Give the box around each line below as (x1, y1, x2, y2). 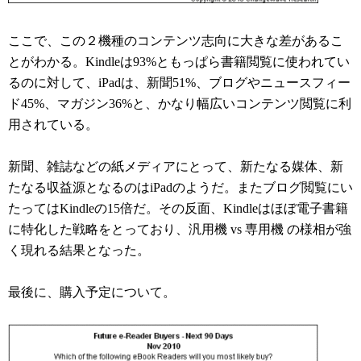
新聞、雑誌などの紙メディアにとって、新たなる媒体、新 (8, 160, 343, 174)
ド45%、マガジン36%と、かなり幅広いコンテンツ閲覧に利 (8, 97, 351, 111)
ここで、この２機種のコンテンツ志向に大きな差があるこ (8, 34, 343, 48)
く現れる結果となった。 (8, 243, 150, 258)
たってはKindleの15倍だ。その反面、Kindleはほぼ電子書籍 (8, 201, 348, 216)
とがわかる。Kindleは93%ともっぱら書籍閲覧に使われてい (8, 55, 350, 69)
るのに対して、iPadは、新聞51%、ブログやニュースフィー (8, 76, 351, 90)
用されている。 (8, 118, 98, 132)
